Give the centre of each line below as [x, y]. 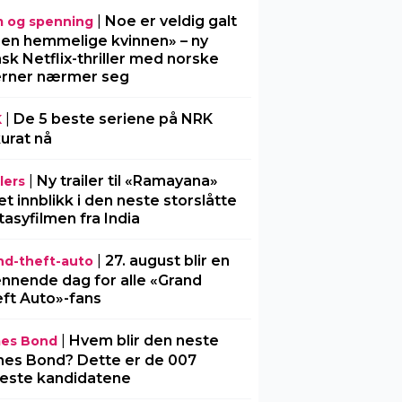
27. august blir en [167, 261]
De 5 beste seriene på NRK [113, 119]
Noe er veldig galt [170, 21]
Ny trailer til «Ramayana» [127, 181]
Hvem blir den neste [144, 341]
